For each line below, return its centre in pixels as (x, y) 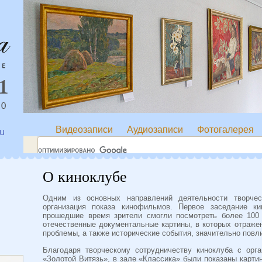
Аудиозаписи (155, 130)
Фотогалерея (225, 130)
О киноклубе (85, 177)
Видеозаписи (84, 130)
